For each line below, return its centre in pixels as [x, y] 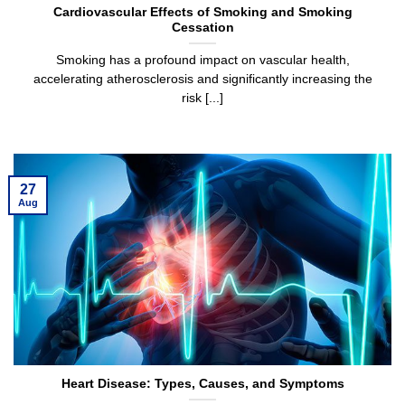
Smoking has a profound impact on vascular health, [202, 61]
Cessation [202, 28]
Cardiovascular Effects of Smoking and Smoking [202, 13]
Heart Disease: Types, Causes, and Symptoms [202, 383]
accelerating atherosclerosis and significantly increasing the [202, 80]
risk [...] [202, 99]
